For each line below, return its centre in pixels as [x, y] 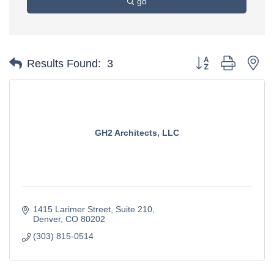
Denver [46, 219]
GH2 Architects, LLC [137, 133]
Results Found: [64, 63]
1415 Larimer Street [72, 209]
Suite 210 [134, 209]
